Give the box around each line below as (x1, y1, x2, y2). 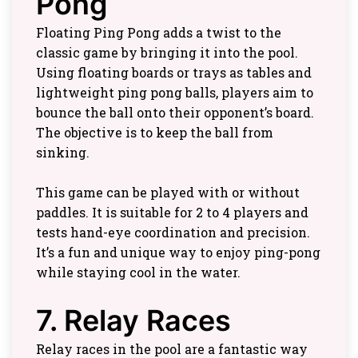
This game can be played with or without (36, 183, 300, 201)
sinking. (36, 143, 89, 161)
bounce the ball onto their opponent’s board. (36, 103, 314, 121)
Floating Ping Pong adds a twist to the (36, 23, 281, 41)
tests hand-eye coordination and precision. (36, 223, 310, 241)
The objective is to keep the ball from (36, 123, 273, 141)
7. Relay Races (36, 302, 231, 338)
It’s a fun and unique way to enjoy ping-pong (36, 243, 320, 261)
